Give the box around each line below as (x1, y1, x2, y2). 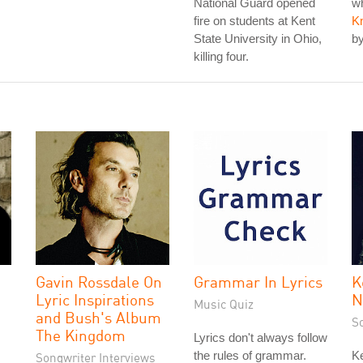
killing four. (194, 49, 249, 63)
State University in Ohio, (194, 32, 322, 45)
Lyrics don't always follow (194, 331, 327, 344)
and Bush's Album (36, 308, 161, 327)
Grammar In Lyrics (194, 272, 322, 291)
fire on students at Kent (194, 14, 315, 28)
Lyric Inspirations (36, 290, 154, 309)
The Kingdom (36, 326, 126, 344)
